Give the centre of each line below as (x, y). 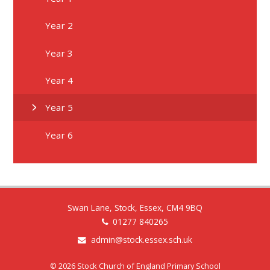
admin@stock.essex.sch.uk (141, 240)
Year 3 (59, 53)
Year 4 (59, 80)
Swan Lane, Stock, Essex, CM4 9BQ (135, 207)
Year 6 (59, 135)
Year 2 (59, 26)
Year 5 (59, 108)
